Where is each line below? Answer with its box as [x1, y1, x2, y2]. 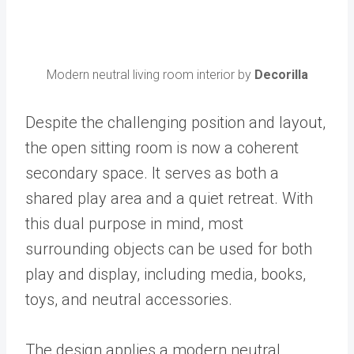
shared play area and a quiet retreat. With [25, 188, 313, 208]
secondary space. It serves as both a [25, 163, 279, 183]
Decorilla [254, 66, 308, 82]
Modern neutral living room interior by [46, 66, 254, 82]
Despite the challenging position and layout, [25, 112, 326, 132]
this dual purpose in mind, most [25, 213, 243, 233]
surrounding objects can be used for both [25, 239, 312, 258]
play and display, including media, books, [25, 264, 306, 284]
